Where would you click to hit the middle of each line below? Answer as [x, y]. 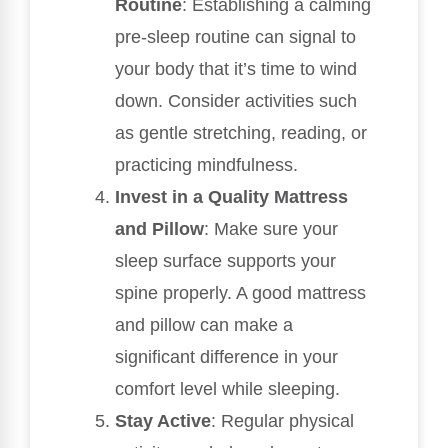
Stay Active [163, 421]
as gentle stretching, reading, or [241, 133]
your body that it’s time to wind [236, 69]
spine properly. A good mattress [240, 293]
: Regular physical [282, 421]
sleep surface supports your [225, 261]
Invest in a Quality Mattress [231, 197]
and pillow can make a [204, 325]
